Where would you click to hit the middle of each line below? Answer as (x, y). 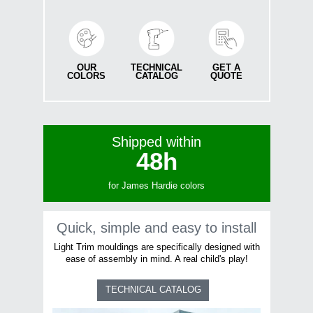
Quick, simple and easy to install (156, 227)
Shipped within (156, 142)
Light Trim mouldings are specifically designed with (156, 247)
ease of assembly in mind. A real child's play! (156, 259)
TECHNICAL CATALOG (153, 290)
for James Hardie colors (156, 186)
